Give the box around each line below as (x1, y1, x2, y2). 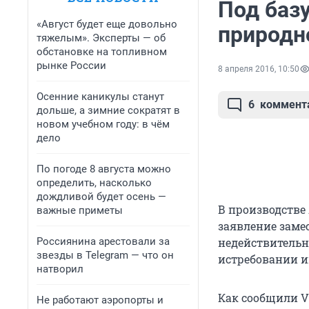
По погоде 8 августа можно (37, 163, 171, 175)
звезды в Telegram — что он (37, 249, 174, 261)
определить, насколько (37, 177, 152, 189)
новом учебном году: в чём (37, 118, 170, 130)
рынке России (37, 59, 106, 72)
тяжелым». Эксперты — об (37, 32, 166, 44)
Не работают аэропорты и (37, 294, 163, 306)
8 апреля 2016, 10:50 (218, 64, 299, 74)
